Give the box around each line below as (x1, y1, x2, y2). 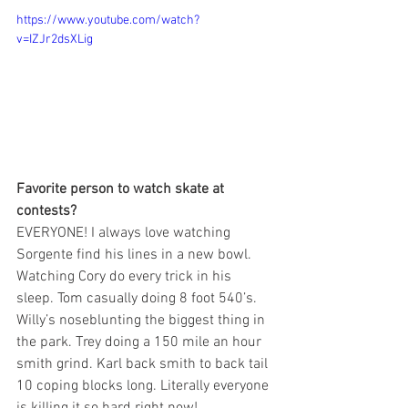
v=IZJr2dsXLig (16, 32, 93, 48)
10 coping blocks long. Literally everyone (16, 376, 272, 395)
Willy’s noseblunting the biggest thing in (16, 311, 269, 330)
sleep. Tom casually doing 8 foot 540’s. (16, 289, 260, 308)
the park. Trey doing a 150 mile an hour (16, 332, 265, 352)
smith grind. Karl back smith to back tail (16, 354, 271, 373)
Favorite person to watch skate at (16, 179, 228, 199)
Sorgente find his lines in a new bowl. (16, 245, 255, 264)
